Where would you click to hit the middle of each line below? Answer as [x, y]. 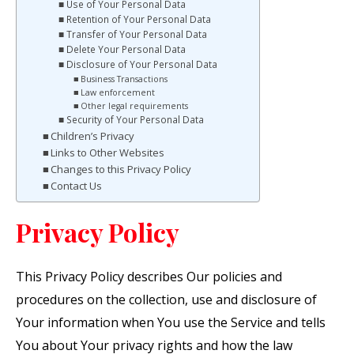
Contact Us [77, 186]
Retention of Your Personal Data [138, 20]
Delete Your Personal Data [126, 50]
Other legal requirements [134, 106]
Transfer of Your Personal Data [136, 35]
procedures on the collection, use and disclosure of [166, 300]
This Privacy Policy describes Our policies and [149, 277]
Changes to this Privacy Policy [121, 169]
